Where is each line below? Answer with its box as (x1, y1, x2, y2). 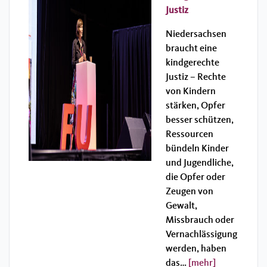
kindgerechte (166, 58, 219, 68)
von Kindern (166, 86, 216, 97)
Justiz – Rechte (166, 72, 226, 82)
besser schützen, (166, 115, 234, 125)
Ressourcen (166, 129, 213, 139)
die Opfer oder (166, 172, 225, 182)
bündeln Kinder (166, 144, 229, 154)
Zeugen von (166, 187, 213, 197)
